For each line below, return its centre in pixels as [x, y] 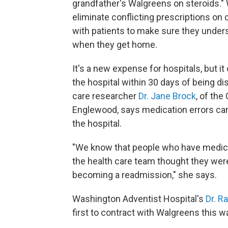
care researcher [105, 96]
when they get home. [115, 45]
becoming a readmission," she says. [145, 175]
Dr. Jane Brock [167, 96]
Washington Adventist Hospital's [139, 199]
